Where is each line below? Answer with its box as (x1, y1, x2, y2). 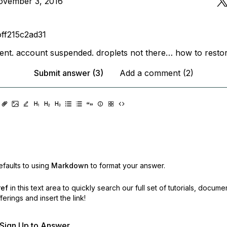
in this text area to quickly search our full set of (10, 183, 166, 192)
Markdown (51, 161, 89, 170)
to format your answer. (90, 161, 165, 170)
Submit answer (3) (33, 68, 103, 78)
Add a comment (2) (119, 68, 194, 78)
